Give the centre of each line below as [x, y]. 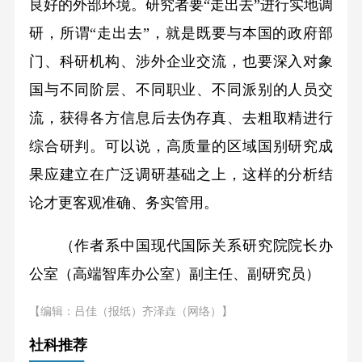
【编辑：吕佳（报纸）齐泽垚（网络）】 [130, 311]
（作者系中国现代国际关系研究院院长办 [181, 246]
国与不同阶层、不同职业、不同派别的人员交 [181, 90]
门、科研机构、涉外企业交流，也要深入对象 [181, 62]
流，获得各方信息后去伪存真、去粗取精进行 [181, 118]
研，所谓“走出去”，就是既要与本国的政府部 [181, 34]
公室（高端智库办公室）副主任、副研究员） [174, 274]
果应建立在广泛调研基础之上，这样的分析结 [181, 175]
